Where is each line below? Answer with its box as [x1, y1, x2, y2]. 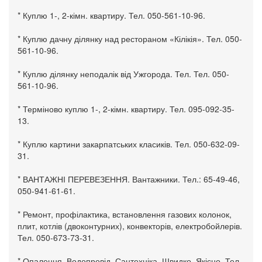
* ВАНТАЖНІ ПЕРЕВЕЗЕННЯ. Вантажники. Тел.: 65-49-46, [18, 173, 240, 185]
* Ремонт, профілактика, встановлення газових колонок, [18, 208, 232, 220]
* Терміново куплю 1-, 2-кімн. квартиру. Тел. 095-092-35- [18, 103, 235, 115]
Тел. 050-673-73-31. [18, 232, 94, 244]
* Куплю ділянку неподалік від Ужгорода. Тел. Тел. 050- [18, 68, 229, 80]
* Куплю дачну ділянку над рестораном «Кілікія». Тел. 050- [18, 33, 242, 45]
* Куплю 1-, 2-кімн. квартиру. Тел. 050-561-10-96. [18, 9, 205, 22]
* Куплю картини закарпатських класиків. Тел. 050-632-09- [18, 138, 240, 150]
